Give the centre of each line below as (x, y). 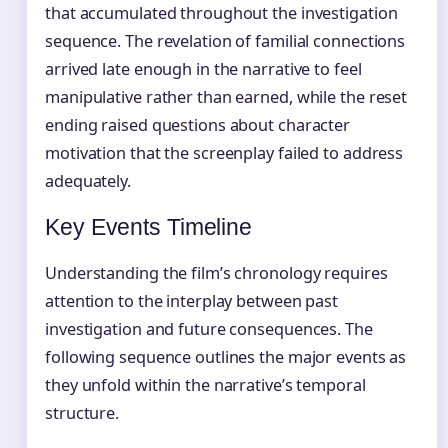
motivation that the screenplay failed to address (224, 153)
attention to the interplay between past (192, 301)
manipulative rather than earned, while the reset (226, 97)
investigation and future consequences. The (209, 329)
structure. (82, 413)
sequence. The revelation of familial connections (225, 41)
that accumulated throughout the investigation (221, 13)
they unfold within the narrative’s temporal (205, 385)
